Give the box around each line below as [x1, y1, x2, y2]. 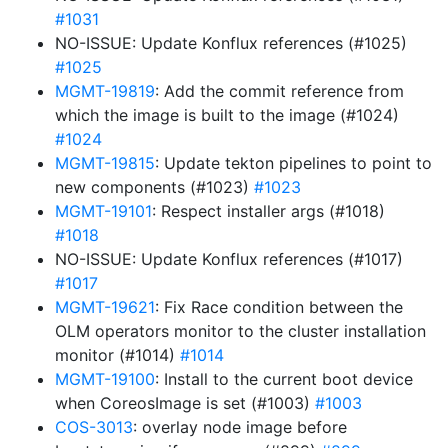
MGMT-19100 [55, 369, 155, 389]
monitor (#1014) [55, 345, 180, 365]
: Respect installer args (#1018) [152, 201, 385, 221]
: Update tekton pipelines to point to [155, 153, 432, 173]
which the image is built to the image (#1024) [55, 105, 399, 125]
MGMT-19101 [55, 201, 152, 221]
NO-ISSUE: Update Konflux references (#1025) [55, 33, 407, 53]
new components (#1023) [55, 177, 254, 197]
